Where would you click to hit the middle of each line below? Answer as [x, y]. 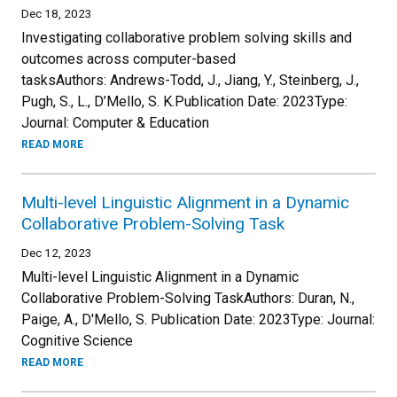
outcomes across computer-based [128, 59]
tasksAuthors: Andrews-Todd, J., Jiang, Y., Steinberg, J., [190, 80]
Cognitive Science [77, 341]
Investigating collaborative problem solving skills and [187, 38]
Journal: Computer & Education [117, 123]
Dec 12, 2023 [57, 253]
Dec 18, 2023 [57, 13]
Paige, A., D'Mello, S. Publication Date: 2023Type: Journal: [198, 319]
